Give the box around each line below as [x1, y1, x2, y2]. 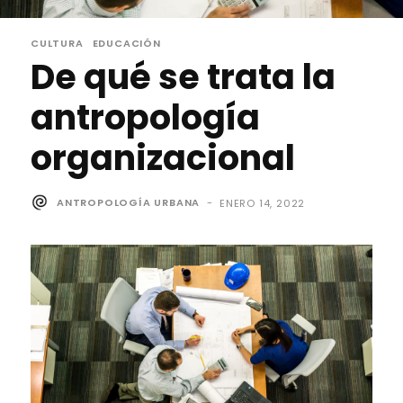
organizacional [31, 134, 295, 183]
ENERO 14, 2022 [219, 196, 306, 210]
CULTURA [31, 35, 84, 50]
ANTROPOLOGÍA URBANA [57, 195, 201, 210]
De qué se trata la [31, 53, 336, 102]
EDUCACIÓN [92, 35, 161, 50]
